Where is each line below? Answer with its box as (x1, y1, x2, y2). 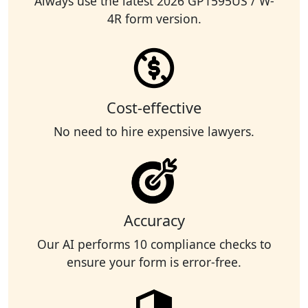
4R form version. (107, 10, 201, 27)
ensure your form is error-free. (67, 254, 241, 271)
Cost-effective (107, 98, 201, 118)
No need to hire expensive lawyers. (54, 123, 254, 140)
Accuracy (123, 210, 185, 231)
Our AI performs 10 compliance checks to (36, 236, 272, 253)
